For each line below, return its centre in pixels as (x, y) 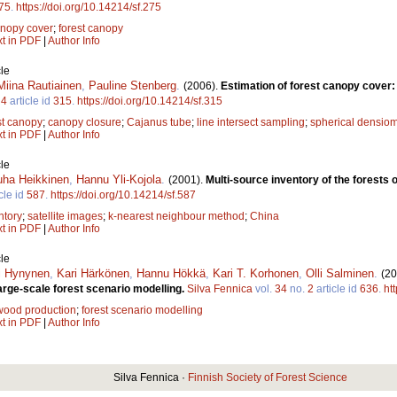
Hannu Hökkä (171, 274)
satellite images (65, 217)
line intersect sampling (251, 123)
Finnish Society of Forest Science (268, 378)
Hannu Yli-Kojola (119, 180)
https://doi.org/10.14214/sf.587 (123, 195)
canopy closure (85, 123)
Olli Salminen (340, 274)
